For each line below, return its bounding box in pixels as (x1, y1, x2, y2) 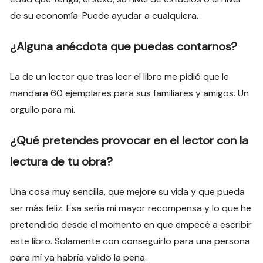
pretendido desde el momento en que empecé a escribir (10, 218, 252, 231)
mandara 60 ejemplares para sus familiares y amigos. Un (10, 87, 249, 100)
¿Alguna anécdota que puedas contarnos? (10, 39, 238, 55)
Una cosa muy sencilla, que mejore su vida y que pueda (10, 186, 245, 198)
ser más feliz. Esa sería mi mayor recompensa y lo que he (10, 202, 252, 215)
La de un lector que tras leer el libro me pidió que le (10, 70, 230, 83)
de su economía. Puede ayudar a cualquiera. (10, 9, 199, 22)
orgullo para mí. (10, 103, 76, 116)
